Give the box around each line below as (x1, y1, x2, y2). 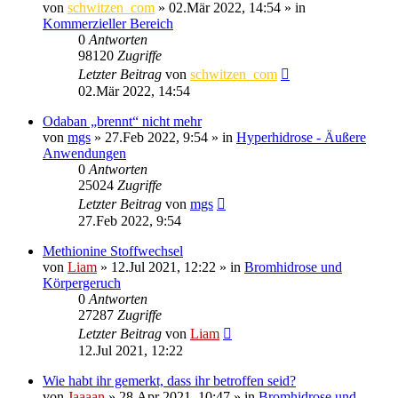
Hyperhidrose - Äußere (236, 129, 366, 145)
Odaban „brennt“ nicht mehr (43, 113, 202, 129)
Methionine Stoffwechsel (43, 243, 183, 259)
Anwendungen (43, 145, 126, 161)
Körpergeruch (43, 275, 121, 291)
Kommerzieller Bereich (43, 15, 173, 31)
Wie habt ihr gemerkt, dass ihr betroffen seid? (43, 372, 296, 388)
